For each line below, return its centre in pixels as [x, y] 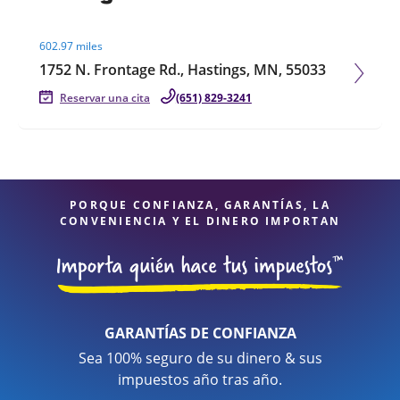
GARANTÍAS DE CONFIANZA [200, 333]
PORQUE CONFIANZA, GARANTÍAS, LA [200, 205]
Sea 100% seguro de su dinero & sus [200, 358]
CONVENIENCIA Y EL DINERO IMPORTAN [200, 221]
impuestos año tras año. [200, 379]
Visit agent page [71, 27]
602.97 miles [71, 46]
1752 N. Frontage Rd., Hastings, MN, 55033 [183, 70]
